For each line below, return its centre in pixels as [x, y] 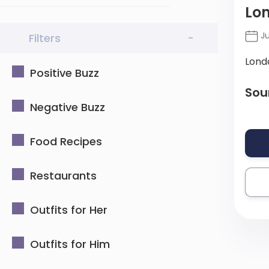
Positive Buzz [65, 73]
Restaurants [63, 176]
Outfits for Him [70, 244]
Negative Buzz [68, 107]
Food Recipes [66, 141]
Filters [45, 38]
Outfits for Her [69, 210]
